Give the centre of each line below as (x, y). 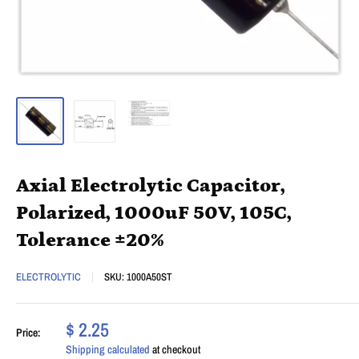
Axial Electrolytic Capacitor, (151, 185)
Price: (28, 332)
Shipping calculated (108, 349)
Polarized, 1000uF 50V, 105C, (154, 212)
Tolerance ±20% (90, 240)
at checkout (175, 349)
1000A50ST (149, 276)
